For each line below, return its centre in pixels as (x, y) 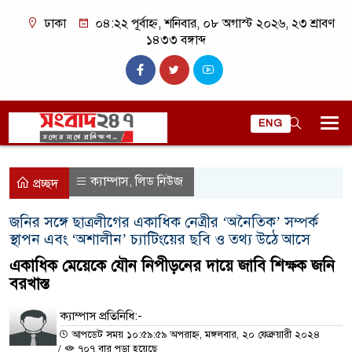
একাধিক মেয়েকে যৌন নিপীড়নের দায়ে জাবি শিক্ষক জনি (172, 266)
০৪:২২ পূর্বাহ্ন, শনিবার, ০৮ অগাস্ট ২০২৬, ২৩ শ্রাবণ (213, 24)
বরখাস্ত (29, 284)
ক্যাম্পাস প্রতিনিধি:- (101, 316)
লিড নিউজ (159, 181)
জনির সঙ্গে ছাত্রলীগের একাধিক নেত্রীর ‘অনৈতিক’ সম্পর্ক (164, 222)
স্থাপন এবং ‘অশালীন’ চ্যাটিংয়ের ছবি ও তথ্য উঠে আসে (160, 239)
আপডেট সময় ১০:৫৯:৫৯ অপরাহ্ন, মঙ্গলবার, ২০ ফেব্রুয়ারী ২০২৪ (194, 335)
